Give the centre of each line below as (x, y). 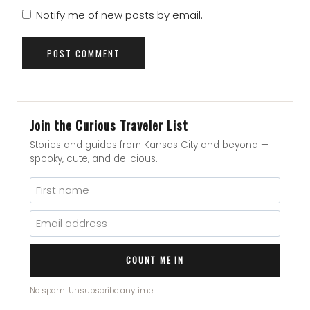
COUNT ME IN (155, 260)
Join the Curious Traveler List (109, 125)
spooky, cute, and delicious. (94, 159)
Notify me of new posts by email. (119, 15)
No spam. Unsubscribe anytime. (92, 291)
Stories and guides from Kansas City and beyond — (149, 145)
